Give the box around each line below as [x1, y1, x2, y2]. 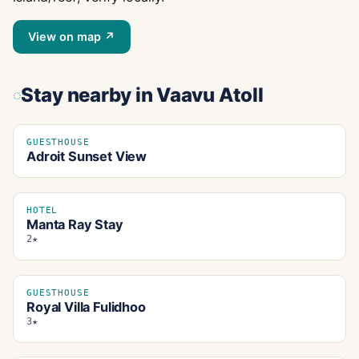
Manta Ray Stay [26, 216, 123, 233]
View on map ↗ [28, 30, 116, 44]
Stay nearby [20, 83, 132, 107]
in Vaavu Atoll [131, 83, 264, 107]
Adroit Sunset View [26, 148, 147, 165]
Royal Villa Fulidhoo [26, 299, 146, 316]
